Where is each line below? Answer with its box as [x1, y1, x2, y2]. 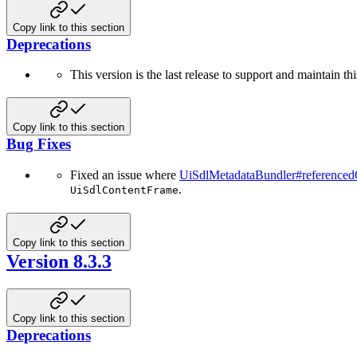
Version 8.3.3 [6, 250, 112, 272]
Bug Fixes [6, 135, 71, 153]
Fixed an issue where [70, 167, 179, 182]
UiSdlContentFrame [70, 183, 178, 196]
